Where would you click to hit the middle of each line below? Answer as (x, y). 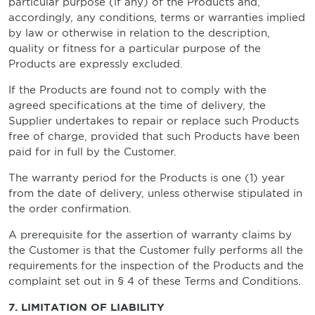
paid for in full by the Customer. (92, 152)
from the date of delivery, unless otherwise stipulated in (155, 193)
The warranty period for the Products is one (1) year (147, 178)
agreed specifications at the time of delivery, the (137, 105)
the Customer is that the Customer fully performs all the (156, 250)
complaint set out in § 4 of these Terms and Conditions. (155, 281)
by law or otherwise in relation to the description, (139, 33)
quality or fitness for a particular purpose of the (135, 49)
